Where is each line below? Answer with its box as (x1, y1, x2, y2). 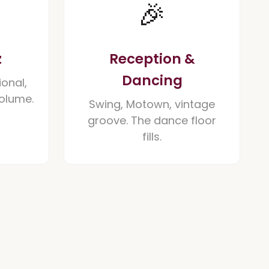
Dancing (121, 71, 183, 90)
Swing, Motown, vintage (89, 97, 215, 112)
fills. (142, 129, 162, 144)
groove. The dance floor (88, 113, 216, 128)
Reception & (109, 49, 195, 68)
